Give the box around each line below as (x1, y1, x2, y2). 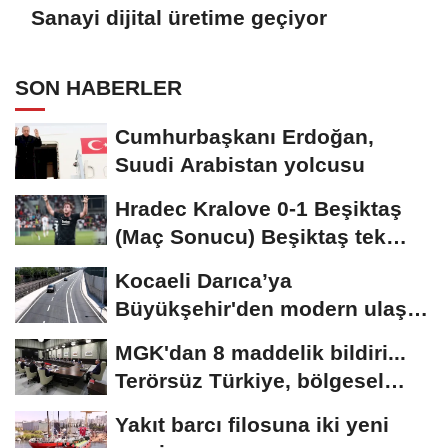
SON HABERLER (15, 76, 182, 100)
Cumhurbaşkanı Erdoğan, (115, 125, 374, 149)
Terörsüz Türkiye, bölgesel (115, 369, 384, 393)
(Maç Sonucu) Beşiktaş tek (115, 225, 386, 249)
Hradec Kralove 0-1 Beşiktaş (115, 197, 402, 221)
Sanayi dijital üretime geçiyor (31, 5, 327, 29)
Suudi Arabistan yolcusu (115, 153, 365, 177)
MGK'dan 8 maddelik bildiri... (115, 341, 406, 365)
